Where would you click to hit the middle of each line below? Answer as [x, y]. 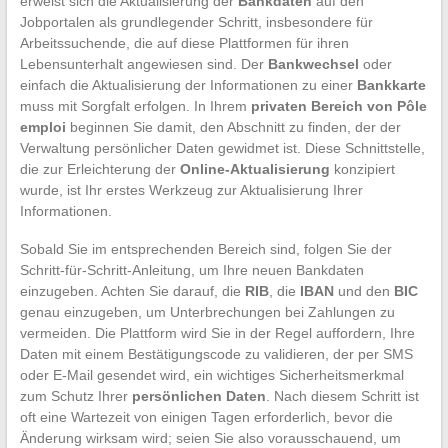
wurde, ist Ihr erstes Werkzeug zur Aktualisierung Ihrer [191, 189]
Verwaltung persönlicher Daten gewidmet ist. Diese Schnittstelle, [222, 147]
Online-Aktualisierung [254, 168]
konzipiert [362, 168]
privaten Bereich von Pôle [338, 105]
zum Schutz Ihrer [75, 395]
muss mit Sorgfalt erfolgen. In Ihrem [135, 105]
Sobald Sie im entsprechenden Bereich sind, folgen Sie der [205, 248]
